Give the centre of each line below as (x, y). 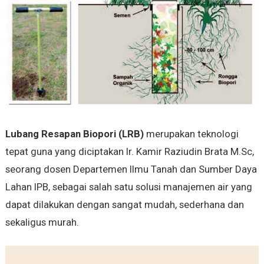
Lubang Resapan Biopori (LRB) (74, 133)
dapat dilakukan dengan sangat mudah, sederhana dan (124, 204)
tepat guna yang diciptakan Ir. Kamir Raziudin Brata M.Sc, (129, 151)
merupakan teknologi (191, 133)
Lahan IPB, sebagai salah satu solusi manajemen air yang (128, 187)
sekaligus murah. (42, 222)
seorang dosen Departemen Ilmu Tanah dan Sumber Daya (131, 169)
